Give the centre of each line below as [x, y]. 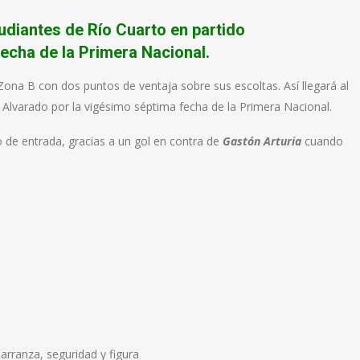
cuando [322, 141]
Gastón [241, 141]
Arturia [282, 141]
